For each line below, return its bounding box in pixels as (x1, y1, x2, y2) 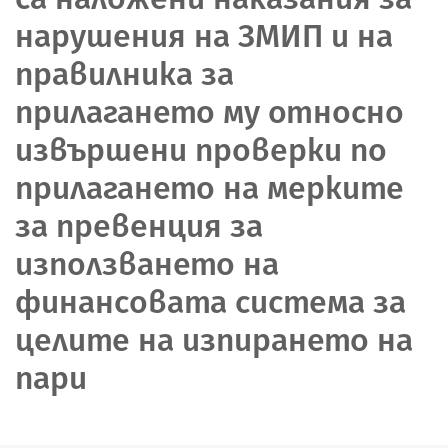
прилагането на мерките (15, 168, 404, 207)
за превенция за (15, 206, 263, 245)
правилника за (15, 54, 234, 93)
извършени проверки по (15, 130, 387, 169)
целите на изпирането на (15, 320, 413, 359)
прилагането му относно (15, 92, 404, 131)
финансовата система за (15, 282, 406, 321)
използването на (15, 244, 279, 283)
